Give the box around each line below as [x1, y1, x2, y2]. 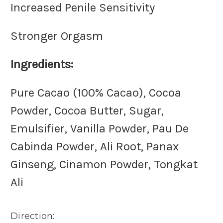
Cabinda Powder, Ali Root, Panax [10, 139, 179, 154]
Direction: [10, 211, 55, 222]
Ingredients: [10, 57, 73, 72]
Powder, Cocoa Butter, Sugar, [10, 104, 164, 118]
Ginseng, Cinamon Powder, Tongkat [10, 157, 198, 172]
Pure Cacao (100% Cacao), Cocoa [10, 86, 181, 100]
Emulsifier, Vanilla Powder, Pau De [10, 121, 189, 136]
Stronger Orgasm [10, 29, 103, 43]
